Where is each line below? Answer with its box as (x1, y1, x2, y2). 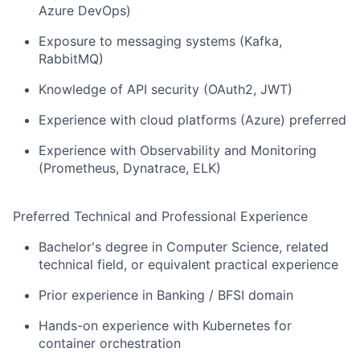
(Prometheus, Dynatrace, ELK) (39, 160, 221, 176)
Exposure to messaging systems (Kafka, (39, 33, 282, 49)
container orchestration (39, 335, 181, 351)
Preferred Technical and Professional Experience (13, 208, 308, 224)
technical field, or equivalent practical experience (39, 256, 338, 272)
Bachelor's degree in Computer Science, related (39, 239, 329, 255)
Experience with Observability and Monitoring (39, 142, 317, 158)
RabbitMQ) (39, 51, 104, 67)
